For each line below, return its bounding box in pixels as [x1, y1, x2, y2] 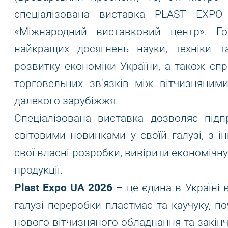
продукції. [14, 164, 63, 176]
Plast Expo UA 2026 [14, 180, 113, 194]
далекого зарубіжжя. [14, 95, 118, 107]
